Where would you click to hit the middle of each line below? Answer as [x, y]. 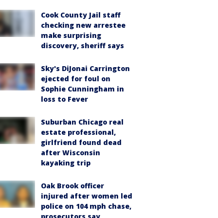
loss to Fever [64, 99]
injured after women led [87, 196]
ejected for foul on [76, 79]
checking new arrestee [83, 25]
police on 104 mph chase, [86, 206]
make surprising [71, 35]
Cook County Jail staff [81, 15]
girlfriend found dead [81, 142]
